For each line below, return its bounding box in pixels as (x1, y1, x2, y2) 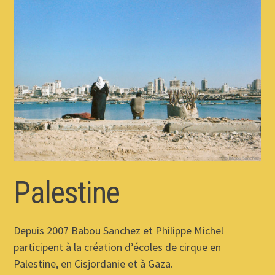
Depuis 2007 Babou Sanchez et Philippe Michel (14, 223, 224, 238)
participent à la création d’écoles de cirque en (14, 240, 222, 255)
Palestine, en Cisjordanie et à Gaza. (14, 257, 174, 271)
